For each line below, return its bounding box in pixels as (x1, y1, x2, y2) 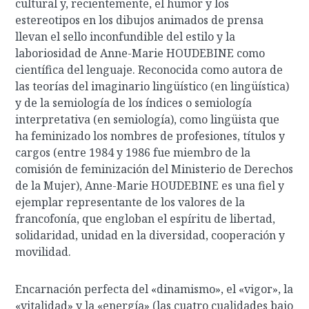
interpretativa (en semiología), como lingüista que (15, 112, 280, 127)
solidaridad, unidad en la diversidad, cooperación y (15, 228, 286, 243)
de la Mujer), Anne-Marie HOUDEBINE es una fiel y (15, 178, 285, 193)
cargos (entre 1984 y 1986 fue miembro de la (15, 145, 251, 160)
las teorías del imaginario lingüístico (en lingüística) (15, 79, 290, 94)
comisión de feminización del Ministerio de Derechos (15, 161, 294, 177)
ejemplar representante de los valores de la (15, 195, 246, 210)
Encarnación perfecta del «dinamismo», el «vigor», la (15, 281, 294, 297)
